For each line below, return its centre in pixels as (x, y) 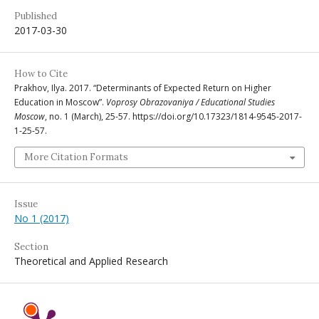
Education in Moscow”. (60, 103)
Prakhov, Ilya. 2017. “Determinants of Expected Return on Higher (143, 88)
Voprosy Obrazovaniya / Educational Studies (190, 103)
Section (31, 247)
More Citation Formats (76, 157)
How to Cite (41, 74)
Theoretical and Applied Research (91, 261)
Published (36, 16)
